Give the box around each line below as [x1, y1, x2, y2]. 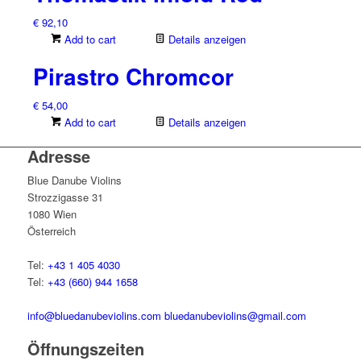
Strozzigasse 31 [27, 189, 103, 205]
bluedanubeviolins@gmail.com [164, 308, 306, 324]
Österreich [27, 223, 76, 239]
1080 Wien [27, 206, 77, 222]
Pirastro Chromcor [32, 60, 234, 93]
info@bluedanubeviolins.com [27, 308, 161, 324]
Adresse [27, 144, 90, 168]
